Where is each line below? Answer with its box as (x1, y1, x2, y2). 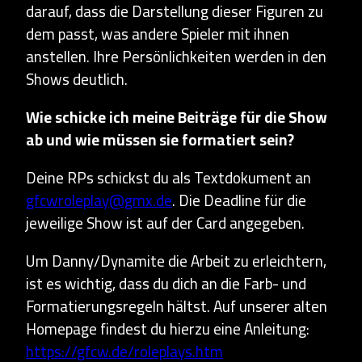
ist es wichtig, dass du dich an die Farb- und (26, 269, 306, 298)
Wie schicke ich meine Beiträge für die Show (26, 103, 327, 132)
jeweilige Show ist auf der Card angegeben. (26, 208, 305, 238)
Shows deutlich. (26, 65, 128, 94)
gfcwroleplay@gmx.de (26, 186, 172, 215)
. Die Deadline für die (172, 186, 306, 215)
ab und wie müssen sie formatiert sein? (26, 125, 294, 154)
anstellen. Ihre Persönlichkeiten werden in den (26, 42, 326, 71)
